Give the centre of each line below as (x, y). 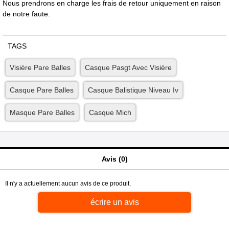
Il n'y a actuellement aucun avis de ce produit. (68, 184)
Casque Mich (110, 113)
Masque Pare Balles (42, 113)
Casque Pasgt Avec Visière (128, 68)
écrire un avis (114, 202)
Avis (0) (114, 159)
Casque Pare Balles (42, 90)
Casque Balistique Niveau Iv (133, 90)
